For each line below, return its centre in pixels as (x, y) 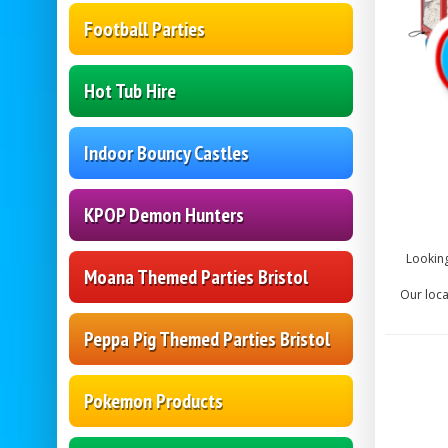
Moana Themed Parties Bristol (196, 277)
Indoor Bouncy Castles (166, 153)
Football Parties (144, 29)
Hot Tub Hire (130, 91)
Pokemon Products (153, 401)
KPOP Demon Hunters (164, 215)
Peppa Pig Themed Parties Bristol (207, 339)
